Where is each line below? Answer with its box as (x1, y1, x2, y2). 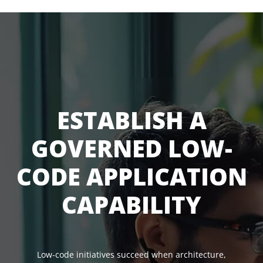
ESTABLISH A (56, 104, 207, 136)
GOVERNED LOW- (31, 132, 232, 164)
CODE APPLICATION (16, 160, 247, 193)
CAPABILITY (62, 188, 201, 221)
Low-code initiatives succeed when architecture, (37, 249, 226, 260)
